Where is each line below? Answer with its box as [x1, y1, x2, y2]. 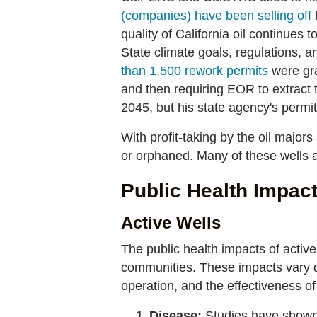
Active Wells [121, 213, 221, 232]
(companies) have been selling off [121, 8, 311, 23]
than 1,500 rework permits [121, 64, 272, 78]
